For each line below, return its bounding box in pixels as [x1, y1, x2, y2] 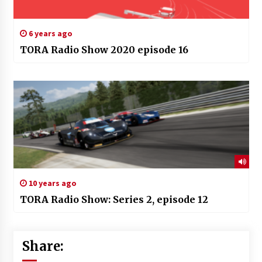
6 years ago [26, 27, 73, 39]
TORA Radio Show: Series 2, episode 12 [19, 193, 208, 205]
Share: [22, 237, 64, 254]
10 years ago [26, 177, 77, 188]
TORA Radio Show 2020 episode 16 [19, 43, 188, 56]
